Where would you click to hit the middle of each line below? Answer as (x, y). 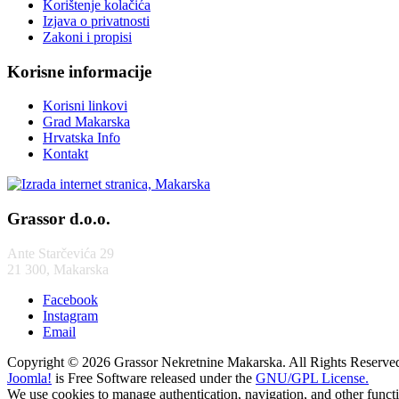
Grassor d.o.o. (59, 219)
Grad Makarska (86, 122)
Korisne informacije (79, 71)
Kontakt (65, 154)
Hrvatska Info (81, 138)
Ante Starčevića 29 (61, 253)
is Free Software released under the (154, 378)
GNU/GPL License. (312, 378)
